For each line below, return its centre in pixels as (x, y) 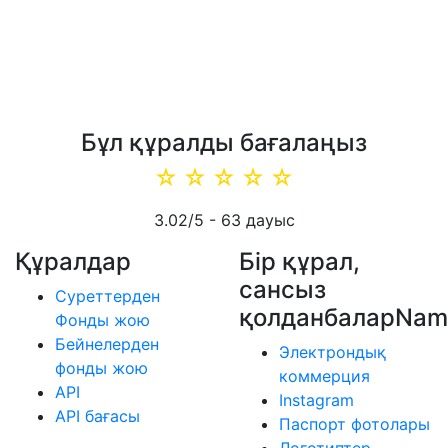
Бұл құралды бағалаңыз (224, 143)
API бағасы (97, 416)
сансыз (282, 290)
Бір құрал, (299, 262)
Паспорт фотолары (354, 424)
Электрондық (332, 352)
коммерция (324, 376)
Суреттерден (107, 296)
